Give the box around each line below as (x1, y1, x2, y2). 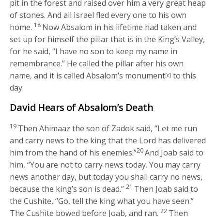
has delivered (156, 135, 206, 146)
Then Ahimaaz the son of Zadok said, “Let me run (18, 123, 198, 134)
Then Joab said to (134, 183, 199, 194)
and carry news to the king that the (10, 135, 139, 146)
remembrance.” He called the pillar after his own (10, 58, 184, 69)
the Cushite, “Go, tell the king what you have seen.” (10, 195, 194, 206)
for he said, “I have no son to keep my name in (10, 46, 178, 57)
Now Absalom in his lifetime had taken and (42, 21, 197, 32)
